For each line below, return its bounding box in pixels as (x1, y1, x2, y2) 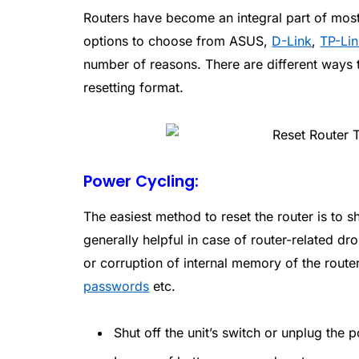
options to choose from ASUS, (83, 32, 272, 49)
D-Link (272, 32, 313, 49)
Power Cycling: (83, 171, 200, 193)
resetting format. (83, 79, 184, 95)
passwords (83, 278, 150, 294)
